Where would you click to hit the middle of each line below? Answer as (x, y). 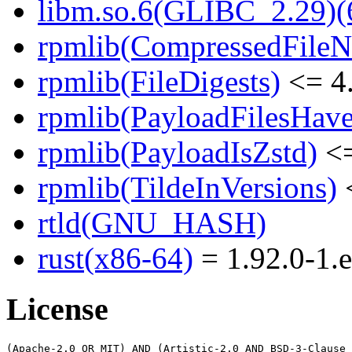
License (57, 310)
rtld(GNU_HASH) (152, 223)
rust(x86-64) (115, 258)
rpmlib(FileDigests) (159, 82)
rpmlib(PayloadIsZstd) (178, 152)
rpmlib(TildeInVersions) (187, 188)
